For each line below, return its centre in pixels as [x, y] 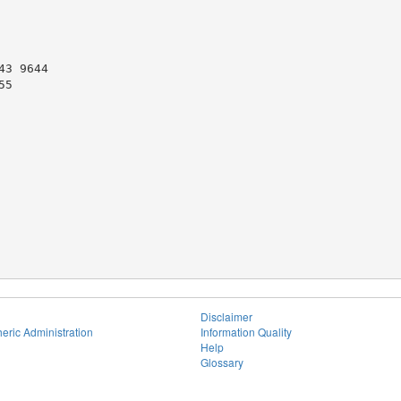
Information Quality [246, 332]
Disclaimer [226, 316]
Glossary [222, 362]
